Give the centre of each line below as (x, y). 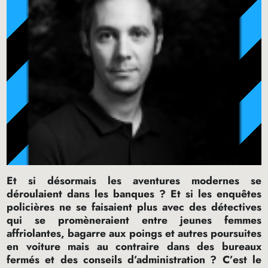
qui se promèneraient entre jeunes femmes (134, 220)
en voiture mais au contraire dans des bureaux (134, 246)
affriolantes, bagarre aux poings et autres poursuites (134, 233)
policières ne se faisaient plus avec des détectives (134, 207)
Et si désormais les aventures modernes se (134, 180)
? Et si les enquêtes (210, 194)
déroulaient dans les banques (81, 194)
